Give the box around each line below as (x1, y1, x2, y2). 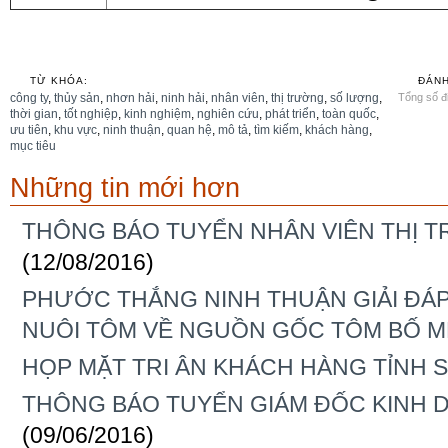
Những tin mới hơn (10, 171, 240, 203)
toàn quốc (322, 106, 376, 121)
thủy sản (54, 90, 100, 105)
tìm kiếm (254, 122, 299, 137)
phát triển (265, 106, 316, 121)
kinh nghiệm (124, 106, 191, 121)
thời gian (10, 106, 58, 121)
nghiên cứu (197, 106, 259, 121)
